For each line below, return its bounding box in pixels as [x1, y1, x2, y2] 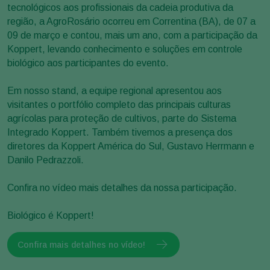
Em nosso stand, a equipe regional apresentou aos [7, 86, 222, 96]
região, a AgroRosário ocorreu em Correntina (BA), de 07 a [7, 16, 256, 27]
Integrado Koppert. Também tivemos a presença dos [7, 127, 233, 138]
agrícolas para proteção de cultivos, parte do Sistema [7, 113, 236, 124]
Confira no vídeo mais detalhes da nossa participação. [7, 183, 237, 193]
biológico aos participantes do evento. [7, 58, 169, 69]
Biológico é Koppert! [7, 210, 94, 221]
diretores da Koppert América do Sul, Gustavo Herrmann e [7, 141, 254, 152]
